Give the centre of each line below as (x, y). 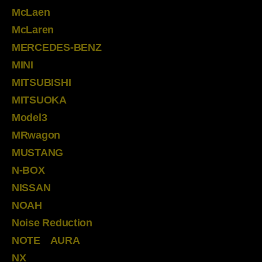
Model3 (30, 117)
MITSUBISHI (42, 82)
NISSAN (31, 187)
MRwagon (36, 135)
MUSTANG (38, 152)
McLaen (31, 12)
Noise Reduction (52, 223)
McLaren (33, 30)
